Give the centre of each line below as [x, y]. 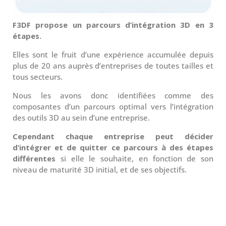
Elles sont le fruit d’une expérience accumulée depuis [113, 54]
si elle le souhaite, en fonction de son [134, 158]
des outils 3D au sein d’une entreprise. [81, 117]
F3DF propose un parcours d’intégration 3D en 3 [113, 24]
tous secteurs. [38, 76]
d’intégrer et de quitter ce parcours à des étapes [113, 147]
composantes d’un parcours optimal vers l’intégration [113, 106]
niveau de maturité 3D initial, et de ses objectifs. [100, 169]
